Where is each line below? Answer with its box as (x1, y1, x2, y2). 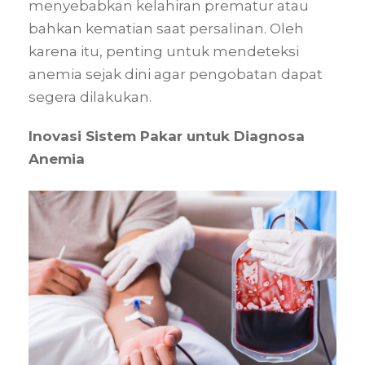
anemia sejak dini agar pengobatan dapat (29, 66, 323, 83)
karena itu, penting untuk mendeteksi (29, 43, 299, 60)
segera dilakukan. (29, 89, 152, 106)
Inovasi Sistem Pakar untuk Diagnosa (29, 128, 305, 145)
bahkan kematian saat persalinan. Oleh (29, 20, 304, 37)
